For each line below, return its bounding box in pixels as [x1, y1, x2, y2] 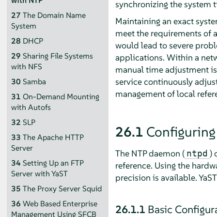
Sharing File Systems [22, 50, 93, 61]
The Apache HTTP [22, 132, 84, 142]
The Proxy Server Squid [22, 183, 102, 194]
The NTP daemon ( [115, 147, 185, 159]
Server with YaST [11, 168, 68, 179]
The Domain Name [22, 10, 86, 20]
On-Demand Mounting [22, 91, 99, 102]
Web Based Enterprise [22, 198, 97, 209]
